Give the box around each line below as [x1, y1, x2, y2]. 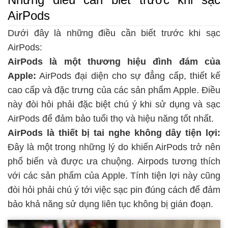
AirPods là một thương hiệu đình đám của [8, 56, 220, 67]
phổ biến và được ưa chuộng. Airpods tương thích [8, 156, 220, 167]
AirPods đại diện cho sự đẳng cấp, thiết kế [36, 71, 220, 81]
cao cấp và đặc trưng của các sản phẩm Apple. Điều [8, 85, 220, 96]
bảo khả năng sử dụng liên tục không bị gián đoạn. [8, 199, 213, 210]
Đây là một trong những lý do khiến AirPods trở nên [8, 142, 220, 153]
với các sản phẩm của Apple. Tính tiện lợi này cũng [8, 170, 220, 181]
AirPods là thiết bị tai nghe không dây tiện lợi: [8, 128, 220, 138]
